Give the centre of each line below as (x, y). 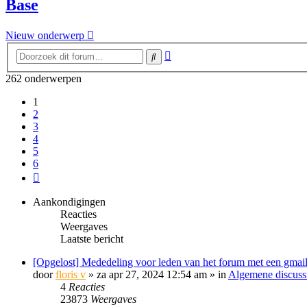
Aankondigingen (69, 202)
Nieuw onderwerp (45, 36)
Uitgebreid (194, 53)
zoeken (186, 65)
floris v (71, 274)
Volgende (60, 175)
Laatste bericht (92, 239)
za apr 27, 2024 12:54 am (152, 274)
